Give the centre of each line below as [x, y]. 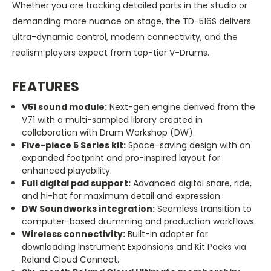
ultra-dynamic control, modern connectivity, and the [125, 37]
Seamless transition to [204, 208]
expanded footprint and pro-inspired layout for [121, 158]
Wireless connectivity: [74, 234]
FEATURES [46, 87]
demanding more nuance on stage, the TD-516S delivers [132, 21]
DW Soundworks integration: [89, 208]
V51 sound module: [65, 107]
